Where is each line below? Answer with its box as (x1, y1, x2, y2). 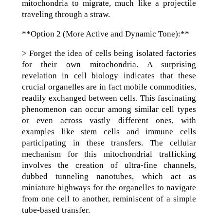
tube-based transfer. (21, 205, 90, 215)
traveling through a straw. (21, 10, 110, 19)
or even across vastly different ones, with (21, 116, 197, 125)
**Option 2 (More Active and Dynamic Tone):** (21, 29, 189, 38)
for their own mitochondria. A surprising (21, 60, 197, 69)
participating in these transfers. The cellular (21, 138, 197, 147)
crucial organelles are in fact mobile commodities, (21, 82, 197, 91)
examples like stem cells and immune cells (21, 127, 197, 136)
